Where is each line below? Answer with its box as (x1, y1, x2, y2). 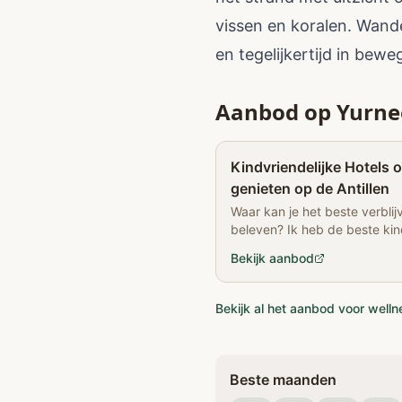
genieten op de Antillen (231, 179, 389, 197)
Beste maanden (230, 371, 336, 389)
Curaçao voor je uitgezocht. (231, 240, 393, 255)
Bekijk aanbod (231, 250, 314, 266)
